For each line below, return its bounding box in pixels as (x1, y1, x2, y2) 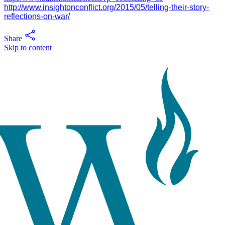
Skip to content (4, 43, 52, 52)
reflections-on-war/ (4, 12, 70, 21)
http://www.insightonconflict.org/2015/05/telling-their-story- (4, 3, 209, 12)
